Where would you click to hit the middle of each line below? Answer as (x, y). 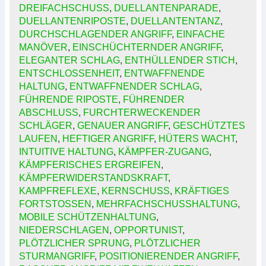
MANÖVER (43, 47)
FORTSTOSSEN (55, 204)
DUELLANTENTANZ (175, 21)
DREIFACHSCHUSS (64, 8)
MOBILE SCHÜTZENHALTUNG (88, 217)
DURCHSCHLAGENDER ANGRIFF (95, 34)
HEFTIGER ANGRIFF (108, 139)
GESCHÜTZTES (209, 126)
